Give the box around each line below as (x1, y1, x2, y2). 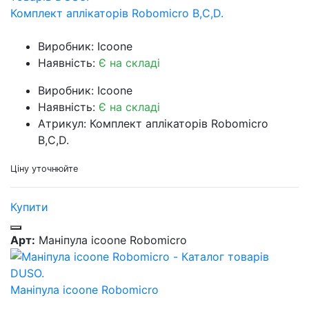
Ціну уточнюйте (10, 163, 78, 175)
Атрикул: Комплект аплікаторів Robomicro (38, 117, 268, 131)
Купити (10, 200, 48, 215)
